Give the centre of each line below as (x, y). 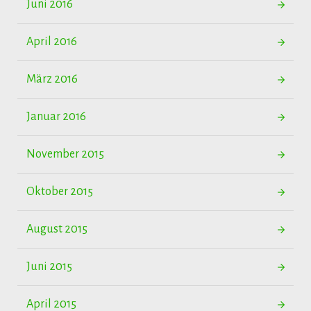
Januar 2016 (56, 117)
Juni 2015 (49, 267)
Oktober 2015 (60, 192)
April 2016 (52, 42)
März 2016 (52, 79)
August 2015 (57, 229)
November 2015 (65, 154)
